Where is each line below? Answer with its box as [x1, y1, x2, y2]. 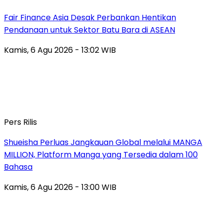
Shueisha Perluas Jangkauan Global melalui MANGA [4, 136, 202, 148]
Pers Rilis [4, 116, 37, 128]
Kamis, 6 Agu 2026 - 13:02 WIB [4, 44, 116, 56]
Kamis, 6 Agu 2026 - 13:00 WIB [4, 181, 116, 193]
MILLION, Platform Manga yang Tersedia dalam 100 [4, 148, 198, 160]
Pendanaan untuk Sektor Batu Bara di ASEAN [4, 24, 175, 36]
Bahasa [4, 161, 33, 173]
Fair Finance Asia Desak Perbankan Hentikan [4, 11, 176, 23]
